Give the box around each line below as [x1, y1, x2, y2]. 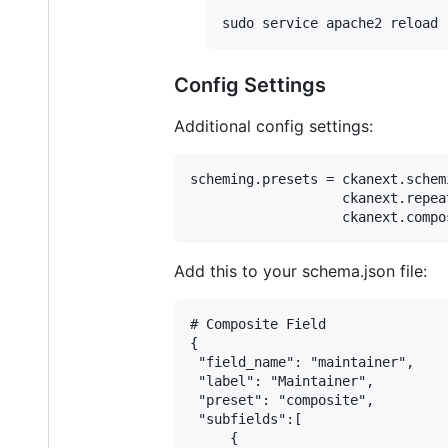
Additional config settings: [174, 116, 373, 137]
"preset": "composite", [190, 392, 374, 409]
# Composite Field [190, 316, 326, 333]
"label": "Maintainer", [190, 373, 374, 390]
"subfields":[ [190, 411, 302, 428]
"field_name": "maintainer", [190, 354, 414, 371]
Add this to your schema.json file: [174, 261, 427, 282]
